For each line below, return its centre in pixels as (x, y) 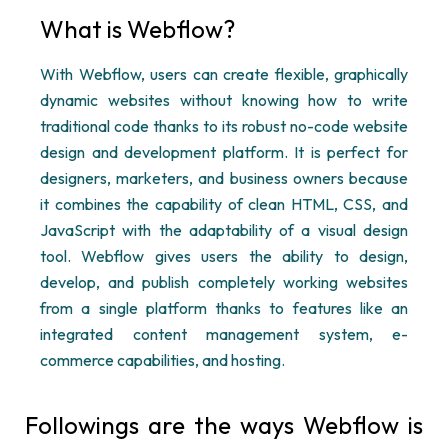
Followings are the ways (164, 425)
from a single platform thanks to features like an (224, 308)
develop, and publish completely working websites (224, 282)
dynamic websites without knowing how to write (224, 100)
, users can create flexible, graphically (274, 74)
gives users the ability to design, (276, 256)
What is (83, 29)
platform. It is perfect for (312, 152)
